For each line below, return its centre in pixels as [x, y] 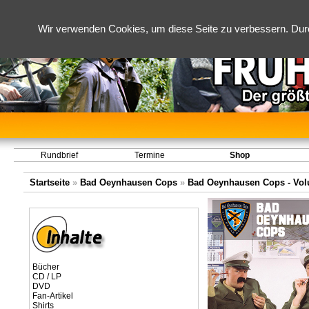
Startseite [50, 182]
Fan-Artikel [53, 296]
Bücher [46, 267]
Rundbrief [59, 155]
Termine [149, 155]
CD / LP [47, 277]
